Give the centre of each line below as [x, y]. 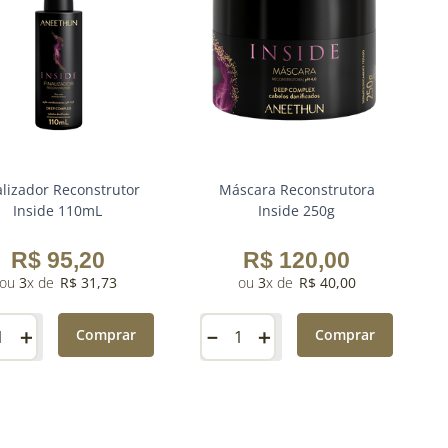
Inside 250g [297, 210]
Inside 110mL [58, 210]
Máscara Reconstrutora [296, 189]
